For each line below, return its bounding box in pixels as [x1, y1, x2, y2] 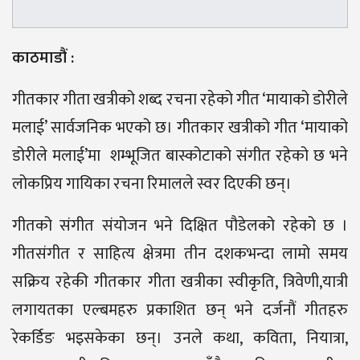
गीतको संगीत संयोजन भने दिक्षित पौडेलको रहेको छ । [12, 211, 348, 239]
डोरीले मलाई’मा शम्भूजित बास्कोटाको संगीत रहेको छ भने [12, 141, 348, 170]
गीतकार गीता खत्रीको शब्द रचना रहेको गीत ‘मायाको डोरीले [12, 85, 348, 113]
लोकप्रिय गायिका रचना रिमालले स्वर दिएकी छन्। [12, 170, 292, 198]
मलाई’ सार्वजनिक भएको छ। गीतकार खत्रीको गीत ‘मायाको [12, 113, 348, 141]
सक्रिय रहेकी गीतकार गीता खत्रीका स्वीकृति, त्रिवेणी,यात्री [12, 268, 348, 296]
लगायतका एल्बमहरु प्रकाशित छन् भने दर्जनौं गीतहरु [12, 296, 348, 324]
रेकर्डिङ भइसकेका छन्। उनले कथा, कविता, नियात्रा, [12, 324, 348, 352]
